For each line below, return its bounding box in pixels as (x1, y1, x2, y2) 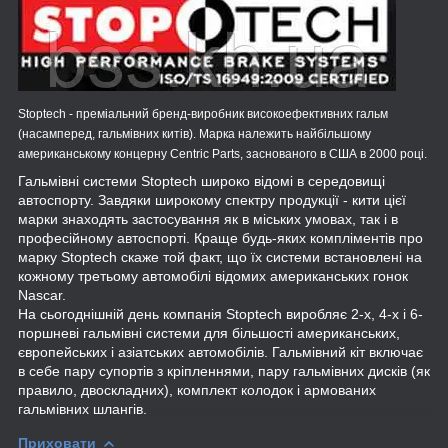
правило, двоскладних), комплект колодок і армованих (18, 381, 376, 398)
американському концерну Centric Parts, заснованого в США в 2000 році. (18, 146, 427, 161)
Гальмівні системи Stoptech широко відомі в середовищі (18, 172, 385, 189)
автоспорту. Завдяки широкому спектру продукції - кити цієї (18, 191, 406, 208)
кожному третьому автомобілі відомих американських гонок (18, 267, 408, 284)
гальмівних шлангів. (18, 400, 147, 417)
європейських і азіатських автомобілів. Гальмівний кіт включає (18, 343, 423, 360)
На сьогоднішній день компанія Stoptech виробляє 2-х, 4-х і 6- (18, 305, 423, 322)
